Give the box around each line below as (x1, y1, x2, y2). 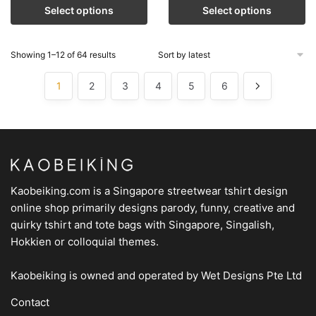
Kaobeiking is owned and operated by (11, 269, 201, 282)
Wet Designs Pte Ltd (201, 269, 302, 282)
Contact (11, 296, 49, 309)
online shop (11, 201, 69, 214)
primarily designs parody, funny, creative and (69, 201, 295, 214)
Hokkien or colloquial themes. (11, 235, 159, 248)
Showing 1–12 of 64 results (11, 49, 116, 60)
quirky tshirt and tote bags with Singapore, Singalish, (11, 218, 274, 231)
